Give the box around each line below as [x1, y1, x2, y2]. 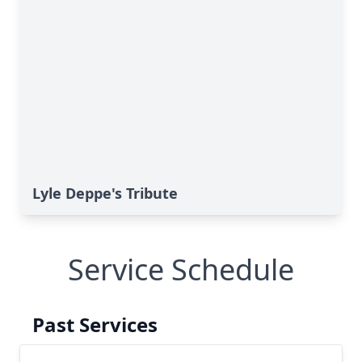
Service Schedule [68, 250, 294, 289]
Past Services [32, 311, 158, 338]
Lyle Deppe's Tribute [32, 183, 178, 203]
